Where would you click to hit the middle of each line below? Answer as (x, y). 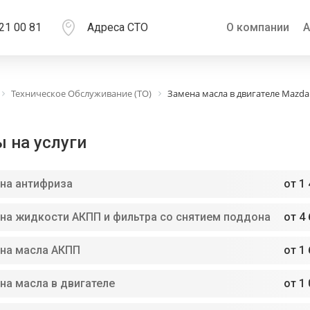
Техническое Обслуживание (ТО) (81, 93)
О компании (258, 27)
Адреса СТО (117, 27)
